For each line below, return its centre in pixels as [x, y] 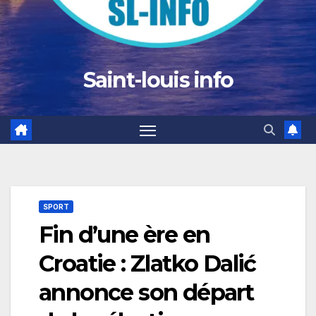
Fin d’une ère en [124, 235]
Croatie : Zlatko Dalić [147, 264]
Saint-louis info [158, 80]
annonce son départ [146, 293]
